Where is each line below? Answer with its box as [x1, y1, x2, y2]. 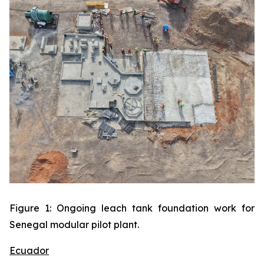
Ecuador [9, 244, 49, 256]
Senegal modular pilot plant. [9, 218, 139, 230]
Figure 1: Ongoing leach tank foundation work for [9, 202, 255, 214]
